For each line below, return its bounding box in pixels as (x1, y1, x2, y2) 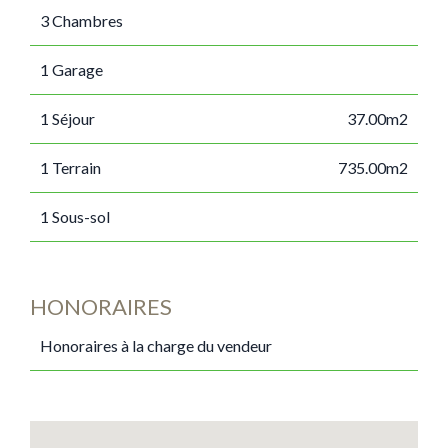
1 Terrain (40, 158, 101, 177)
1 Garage (40, 60, 103, 79)
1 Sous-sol (40, 207, 110, 226)
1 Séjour (40, 109, 95, 128)
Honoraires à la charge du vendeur (40, 336, 272, 355)
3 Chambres (40, 11, 123, 30)
